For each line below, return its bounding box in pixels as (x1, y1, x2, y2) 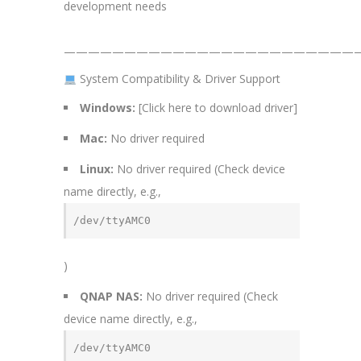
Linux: (80, 161, 114, 177)
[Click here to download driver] (135, 100, 297, 116)
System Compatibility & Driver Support (76, 71, 280, 87)
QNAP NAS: (80, 288, 143, 305)
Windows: (80, 100, 135, 116)
